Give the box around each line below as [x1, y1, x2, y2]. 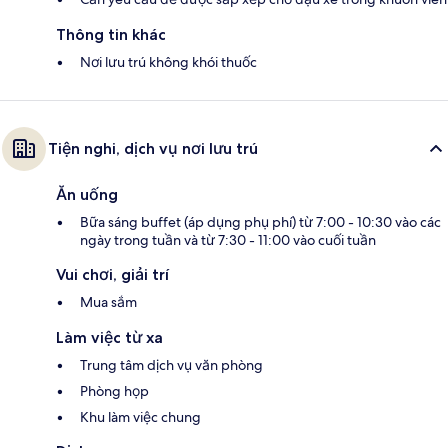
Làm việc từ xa [56, 328, 163, 348]
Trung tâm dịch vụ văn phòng [80, 356, 263, 375]
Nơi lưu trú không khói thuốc [80, 53, 257, 72]
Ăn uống [56, 185, 118, 205]
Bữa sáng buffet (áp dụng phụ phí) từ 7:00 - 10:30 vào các [80, 213, 441, 232]
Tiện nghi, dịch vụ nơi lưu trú [48, 139, 258, 159]
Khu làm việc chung [80, 408, 201, 427]
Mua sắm [80, 293, 137, 312]
